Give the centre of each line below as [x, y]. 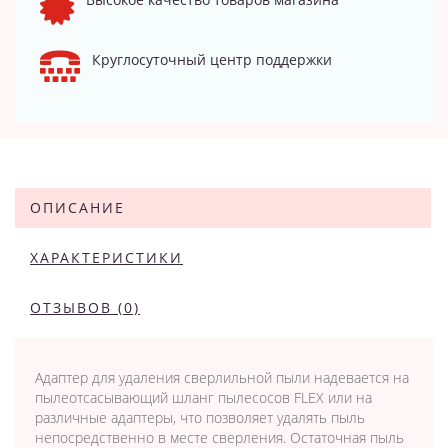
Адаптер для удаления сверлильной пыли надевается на [222, 377]
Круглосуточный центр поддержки [212, 59]
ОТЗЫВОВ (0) [85, 307]
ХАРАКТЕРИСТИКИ [106, 257]
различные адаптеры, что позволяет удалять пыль [200, 417]
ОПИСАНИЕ [77, 207]
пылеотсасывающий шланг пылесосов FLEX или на [203, 397]
